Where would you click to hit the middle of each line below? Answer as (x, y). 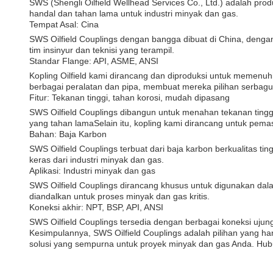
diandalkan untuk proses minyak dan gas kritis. (119, 196)
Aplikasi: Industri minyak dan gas (92, 171)
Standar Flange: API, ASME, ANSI (94, 61)
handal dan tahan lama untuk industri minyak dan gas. (134, 13)
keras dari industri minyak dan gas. (97, 160)
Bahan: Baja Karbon (68, 134)
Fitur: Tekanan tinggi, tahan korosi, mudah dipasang (129, 97)
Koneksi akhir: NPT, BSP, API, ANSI (96, 207)
